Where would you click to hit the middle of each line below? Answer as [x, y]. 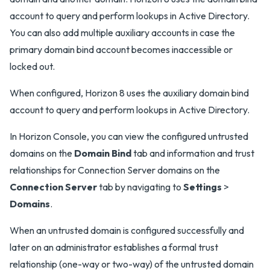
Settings [202, 187]
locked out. [32, 66]
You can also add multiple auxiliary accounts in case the [122, 33]
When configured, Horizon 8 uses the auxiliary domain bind [129, 93]
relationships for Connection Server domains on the [115, 170]
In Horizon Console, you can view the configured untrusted [129, 136]
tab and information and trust [193, 153]
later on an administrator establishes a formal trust [114, 247]
